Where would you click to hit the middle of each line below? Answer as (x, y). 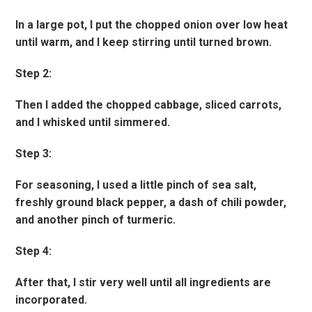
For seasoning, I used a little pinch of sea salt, (136, 185)
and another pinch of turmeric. (96, 220)
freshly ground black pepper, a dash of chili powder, (151, 203)
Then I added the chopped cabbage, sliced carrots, (149, 105)
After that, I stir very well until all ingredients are (143, 283)
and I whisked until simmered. (93, 123)
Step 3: (34, 154)
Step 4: (34, 251)
